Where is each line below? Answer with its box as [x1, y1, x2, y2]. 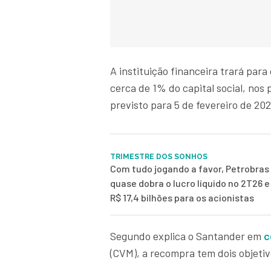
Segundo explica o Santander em [110, 229, 264, 243]
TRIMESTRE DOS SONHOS [110, 152, 207, 162]
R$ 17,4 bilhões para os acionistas [110, 192, 254, 204]
